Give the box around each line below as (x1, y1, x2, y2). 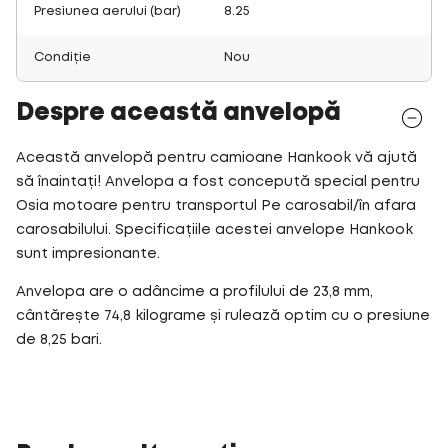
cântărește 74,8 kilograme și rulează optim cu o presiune (16, 310, 430, 322)
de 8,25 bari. (16, 334, 102, 346)
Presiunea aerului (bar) (34, 6, 181, 17)
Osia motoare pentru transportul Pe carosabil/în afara (16, 200, 416, 212)
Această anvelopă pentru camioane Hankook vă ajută (16, 152, 417, 164)
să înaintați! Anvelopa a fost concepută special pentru (16, 176, 420, 188)
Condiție (34, 52, 91, 63)
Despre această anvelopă (16, 103, 341, 124)
